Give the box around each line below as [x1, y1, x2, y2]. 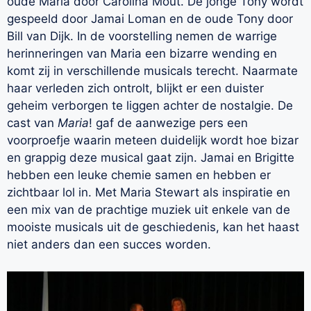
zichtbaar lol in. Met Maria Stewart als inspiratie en [7, 185, 290, 200]
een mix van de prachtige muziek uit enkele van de [7, 203, 290, 217]
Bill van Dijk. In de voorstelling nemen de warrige [7, 29, 277, 44]
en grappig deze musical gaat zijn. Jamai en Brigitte [7, 151, 294, 165]
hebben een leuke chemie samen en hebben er [7, 168, 271, 183]
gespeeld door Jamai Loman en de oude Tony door [7, 12, 293, 26]
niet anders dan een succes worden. [7, 237, 211, 252]
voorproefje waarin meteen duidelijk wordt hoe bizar [7, 133, 299, 148]
